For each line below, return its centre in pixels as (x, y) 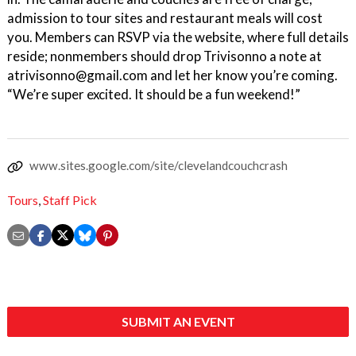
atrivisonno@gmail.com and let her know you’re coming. (172, 75)
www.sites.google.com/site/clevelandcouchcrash (159, 165)
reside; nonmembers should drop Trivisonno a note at (164, 56)
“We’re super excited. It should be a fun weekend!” (154, 94)
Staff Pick (70, 200)
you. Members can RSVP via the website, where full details (178, 37)
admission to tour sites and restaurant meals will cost (165, 18)
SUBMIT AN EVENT (178, 322)
